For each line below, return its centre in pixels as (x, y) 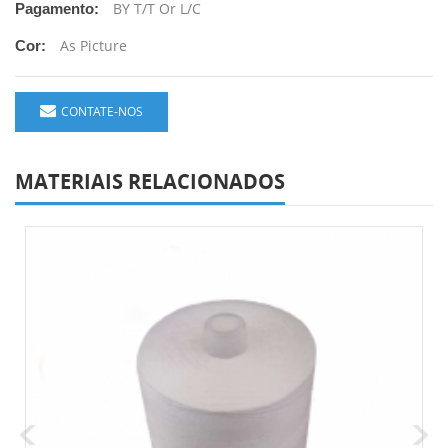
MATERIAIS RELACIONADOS (150, 181)
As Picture (93, 45)
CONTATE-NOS (102, 111)
